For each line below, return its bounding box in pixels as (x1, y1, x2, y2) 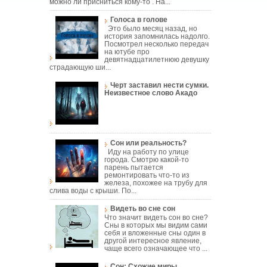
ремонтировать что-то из (104, 171, 190, 180)
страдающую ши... (49, 63, 111, 72)
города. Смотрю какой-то (104, 156, 189, 164)
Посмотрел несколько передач (104, 40, 209, 49)
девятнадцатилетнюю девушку (104, 55, 209, 64)
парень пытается (104, 163, 163, 172)
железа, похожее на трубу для (104, 179, 207, 188)
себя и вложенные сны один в (104, 229, 206, 238)
